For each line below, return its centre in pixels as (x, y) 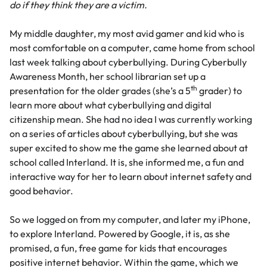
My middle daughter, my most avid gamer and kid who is (127, 34)
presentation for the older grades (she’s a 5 (100, 91)
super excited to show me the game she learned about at (129, 148)
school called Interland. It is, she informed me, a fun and (127, 162)
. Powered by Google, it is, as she (162, 234)
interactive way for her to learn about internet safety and (131, 177)
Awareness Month (47, 77)
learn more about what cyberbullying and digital (111, 105)
